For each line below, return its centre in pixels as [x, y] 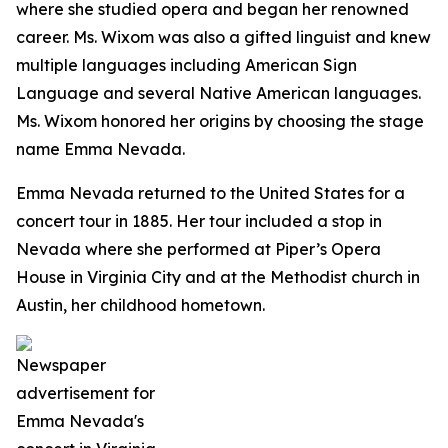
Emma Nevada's [80, 421]
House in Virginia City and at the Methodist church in [218, 277]
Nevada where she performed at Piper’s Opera [198, 249]
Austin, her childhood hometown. [140, 305]
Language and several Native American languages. [218, 93]
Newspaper [61, 365]
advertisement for [85, 393]
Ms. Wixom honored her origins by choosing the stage [220, 121]
